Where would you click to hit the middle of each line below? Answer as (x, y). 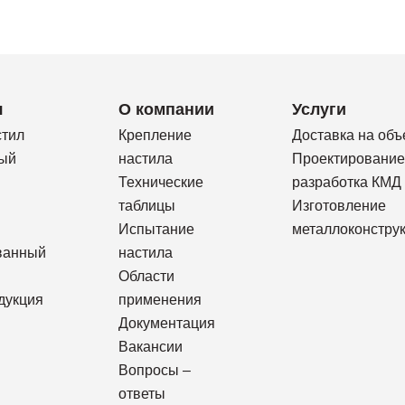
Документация (167, 323)
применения (160, 300)
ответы (142, 394)
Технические (161, 182)
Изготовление (339, 206)
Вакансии (151, 347)
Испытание (156, 229)
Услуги (319, 109)
